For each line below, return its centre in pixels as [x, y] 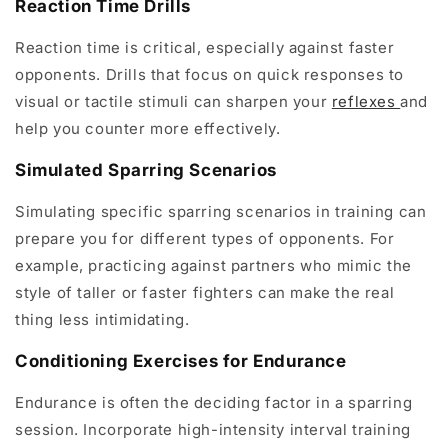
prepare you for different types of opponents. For [205, 238]
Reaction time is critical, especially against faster [205, 47]
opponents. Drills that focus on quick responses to [210, 74]
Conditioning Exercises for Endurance [181, 361]
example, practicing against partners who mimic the [214, 265]
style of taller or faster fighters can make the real [205, 292]
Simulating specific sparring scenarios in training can [221, 211]
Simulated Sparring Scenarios [146, 170]
